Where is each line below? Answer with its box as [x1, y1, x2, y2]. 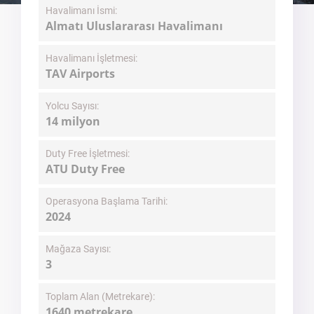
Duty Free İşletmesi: [46, 148, 130, 159]
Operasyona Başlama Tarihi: [46, 196, 168, 207]
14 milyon [46, 114, 100, 129]
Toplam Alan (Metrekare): [46, 291, 155, 302]
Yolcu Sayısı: [46, 100, 99, 111]
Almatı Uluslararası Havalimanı [46, 18, 223, 34]
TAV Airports [46, 66, 115, 81]
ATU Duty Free [46, 161, 125, 177]
